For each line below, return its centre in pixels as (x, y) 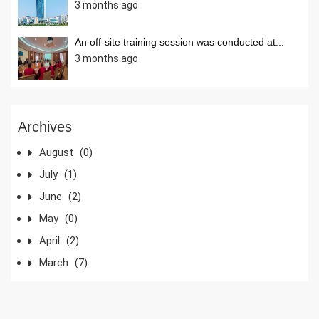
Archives (45, 126)
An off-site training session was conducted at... (179, 42)
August (58, 152)
